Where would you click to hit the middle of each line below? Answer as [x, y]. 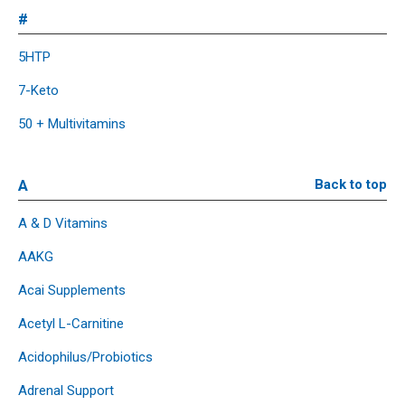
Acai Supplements [72, 290]
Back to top [351, 184]
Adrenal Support [66, 390]
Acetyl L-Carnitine [71, 323]
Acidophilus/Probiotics [85, 357]
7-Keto [38, 90]
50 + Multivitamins [72, 123]
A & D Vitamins [63, 223]
